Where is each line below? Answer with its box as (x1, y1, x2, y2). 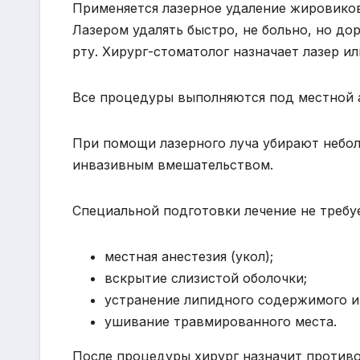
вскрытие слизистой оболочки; (104, 270, 307, 287)
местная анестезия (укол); (104, 248, 273, 265)
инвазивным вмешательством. (72, 157, 273, 174)
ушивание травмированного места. (104, 313, 337, 330)
